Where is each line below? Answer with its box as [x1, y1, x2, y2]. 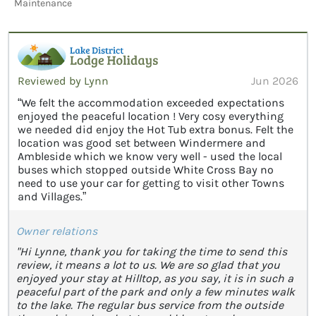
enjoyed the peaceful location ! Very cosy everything [18, 109, 284, 123]
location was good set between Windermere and [18, 136, 266, 150]
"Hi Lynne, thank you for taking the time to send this [16, 245, 287, 259]
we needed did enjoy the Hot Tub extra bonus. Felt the [18, 123, 293, 137]
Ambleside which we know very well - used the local [18, 150, 282, 164]
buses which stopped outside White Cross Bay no [18, 163, 274, 177]
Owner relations [16, 224, 97, 238]
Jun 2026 [251, 74, 298, 88]
